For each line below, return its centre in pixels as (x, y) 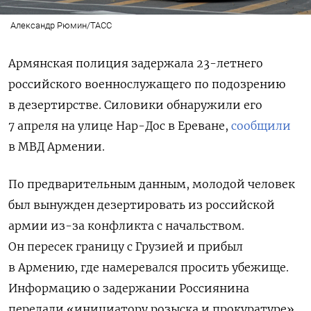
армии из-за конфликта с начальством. (126, 226)
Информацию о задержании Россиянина (129, 288)
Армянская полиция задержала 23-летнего (136, 64)
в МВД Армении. (57, 147)
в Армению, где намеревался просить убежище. (149, 268)
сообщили (261, 126)
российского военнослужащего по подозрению (147, 84)
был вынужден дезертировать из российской (142, 205)
